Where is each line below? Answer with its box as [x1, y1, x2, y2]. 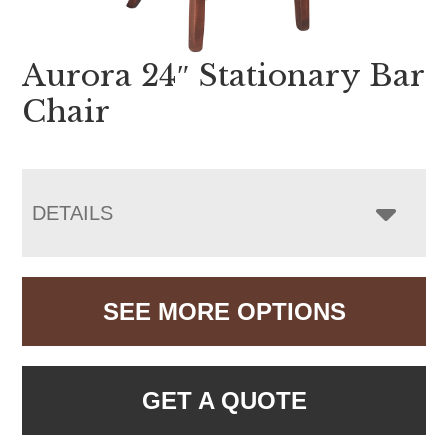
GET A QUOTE [141, 387, 307, 415]
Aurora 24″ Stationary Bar [22, 57, 425, 95]
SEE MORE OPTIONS [102, 298, 346, 326]
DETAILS [32, 202, 114, 225]
